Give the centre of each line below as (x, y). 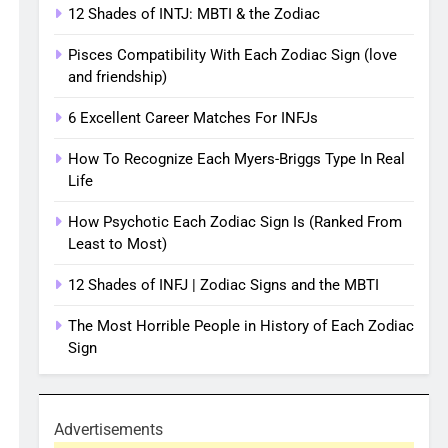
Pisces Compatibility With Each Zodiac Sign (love (233, 55)
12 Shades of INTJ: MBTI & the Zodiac (194, 14)
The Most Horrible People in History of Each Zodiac (241, 326)
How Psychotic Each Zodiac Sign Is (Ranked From (235, 222)
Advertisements (109, 429)
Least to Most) (118, 244)
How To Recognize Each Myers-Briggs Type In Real (237, 159)
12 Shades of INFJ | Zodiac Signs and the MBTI (224, 285)
